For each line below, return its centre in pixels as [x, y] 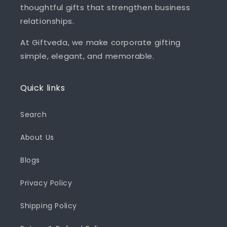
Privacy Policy [46, 183]
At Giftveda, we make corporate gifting [101, 42]
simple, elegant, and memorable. [87, 56]
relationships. [47, 21]
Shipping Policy [49, 205]
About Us [37, 137]
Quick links [43, 88]
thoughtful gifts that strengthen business [105, 7]
